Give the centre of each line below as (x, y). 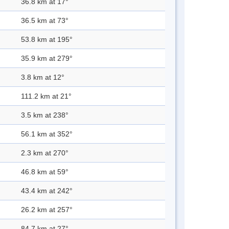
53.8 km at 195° (47, 40)
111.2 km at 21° (46, 96)
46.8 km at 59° (45, 172)
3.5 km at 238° (45, 115)
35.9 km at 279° (47, 59)
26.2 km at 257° (47, 210)
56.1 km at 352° (47, 134)
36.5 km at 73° (45, 21)
